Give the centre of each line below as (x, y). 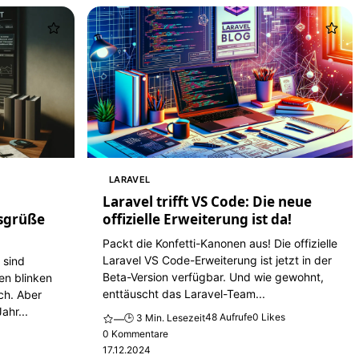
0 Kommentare (135, 333)
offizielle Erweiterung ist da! (197, 220)
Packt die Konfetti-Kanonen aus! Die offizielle (220, 244)
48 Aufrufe (228, 317)
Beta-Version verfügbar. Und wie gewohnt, (213, 277)
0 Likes (268, 317)
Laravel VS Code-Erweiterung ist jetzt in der (217, 260)
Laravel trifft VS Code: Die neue (207, 202)
